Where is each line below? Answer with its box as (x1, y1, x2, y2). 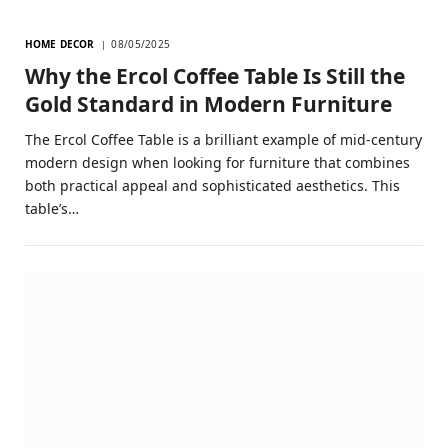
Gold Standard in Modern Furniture (25, 89, 392, 118)
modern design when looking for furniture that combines (25, 152, 410, 172)
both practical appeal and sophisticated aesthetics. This (25, 175, 400, 195)
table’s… (25, 198, 79, 218)
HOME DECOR (25, 36, 94, 51)
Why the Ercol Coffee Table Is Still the (25, 61, 405, 90)
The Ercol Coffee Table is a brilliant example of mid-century (25, 129, 422, 149)
